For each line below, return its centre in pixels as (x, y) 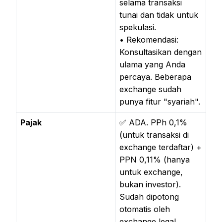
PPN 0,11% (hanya (155, 159)
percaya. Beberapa (155, 77)
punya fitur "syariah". (160, 101)
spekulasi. (138, 27)
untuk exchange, (151, 172)
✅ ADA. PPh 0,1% (153, 122)
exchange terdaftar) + (161, 147)
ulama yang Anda (152, 64)
